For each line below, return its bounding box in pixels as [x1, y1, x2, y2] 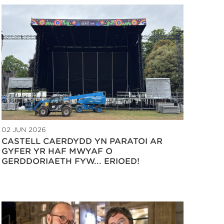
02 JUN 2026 [1, 125, 46, 133]
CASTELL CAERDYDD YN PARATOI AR [1, 136, 162, 146]
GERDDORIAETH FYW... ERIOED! [1, 156, 139, 166]
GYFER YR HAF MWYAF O [1, 146, 112, 156]
